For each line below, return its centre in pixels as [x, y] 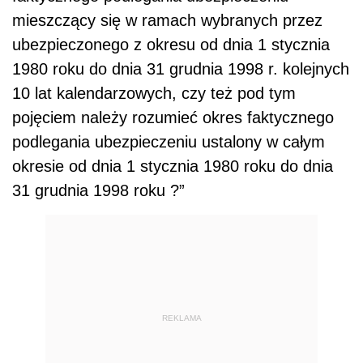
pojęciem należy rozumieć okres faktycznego [173, 118]
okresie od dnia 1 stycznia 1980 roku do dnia [173, 167]
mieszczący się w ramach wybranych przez [167, 21]
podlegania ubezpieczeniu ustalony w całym [169, 142]
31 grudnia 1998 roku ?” [98, 191]
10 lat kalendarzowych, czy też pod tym [154, 94]
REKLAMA [181, 318]
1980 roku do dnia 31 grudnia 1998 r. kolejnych [181, 69]
